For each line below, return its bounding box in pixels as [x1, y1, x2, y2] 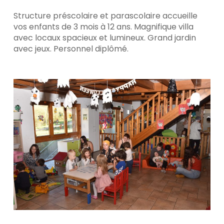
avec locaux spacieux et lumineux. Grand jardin [13, 31, 196, 43]
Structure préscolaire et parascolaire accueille [13, 9, 197, 21]
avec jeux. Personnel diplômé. [13, 42, 128, 54]
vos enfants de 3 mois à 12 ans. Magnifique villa [13, 20, 193, 32]
